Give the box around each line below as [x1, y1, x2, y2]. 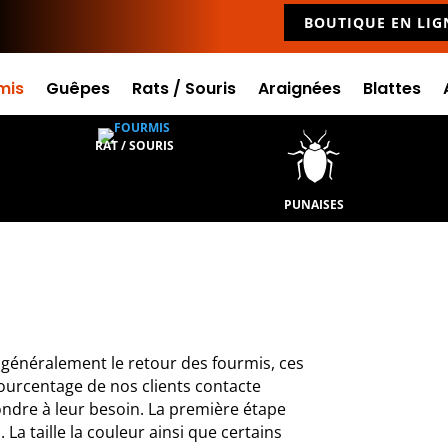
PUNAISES [283, 196, 344, 213]
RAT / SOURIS [94, 137, 174, 154]
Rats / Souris [132, 77, 237, 100]
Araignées [258, 77, 342, 100]
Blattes [363, 77, 422, 100]
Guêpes [46, 77, 111, 100]
